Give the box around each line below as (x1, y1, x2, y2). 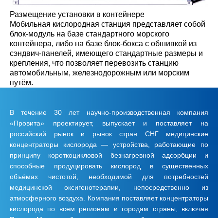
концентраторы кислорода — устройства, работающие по (10, 140, 208, 148)
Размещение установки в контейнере (10, 10, 145, 18)
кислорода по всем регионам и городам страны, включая (10, 204, 208, 213)
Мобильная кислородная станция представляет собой (10, 19, 205, 28)
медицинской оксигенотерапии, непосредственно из (10, 183, 208, 191)
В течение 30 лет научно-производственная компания (10, 108, 208, 116)
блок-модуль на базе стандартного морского (10, 29, 169, 38)
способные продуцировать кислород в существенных (10, 162, 208, 170)
